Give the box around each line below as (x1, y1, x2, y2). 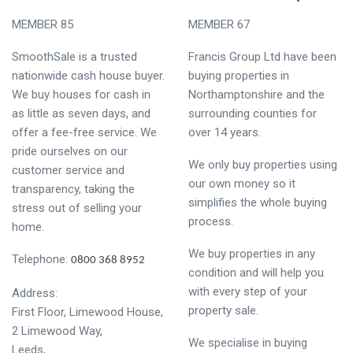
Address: (12, 286, 58, 300)
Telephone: (12, 252, 71, 266)
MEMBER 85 (12, 17, 73, 32)
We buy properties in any (188, 247, 315, 261)
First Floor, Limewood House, (12, 305, 163, 319)
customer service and (12, 163, 124, 177)
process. (188, 214, 233, 229)
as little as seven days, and (12, 106, 150, 121)
